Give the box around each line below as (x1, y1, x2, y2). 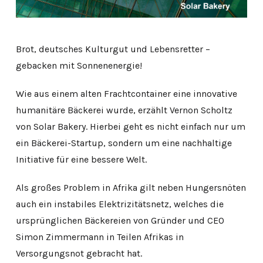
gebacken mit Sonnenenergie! (15, 59, 142, 71)
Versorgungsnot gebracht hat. (15, 247, 142, 259)
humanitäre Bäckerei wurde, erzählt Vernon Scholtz (15, 104, 232, 116)
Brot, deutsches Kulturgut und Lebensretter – (15, 43, 210, 55)
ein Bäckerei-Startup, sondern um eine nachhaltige (15, 137, 232, 149)
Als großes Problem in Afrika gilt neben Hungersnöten (15, 181, 246, 193)
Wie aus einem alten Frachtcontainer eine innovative (15, 87, 237, 99)
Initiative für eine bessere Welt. (15, 153, 147, 165)
